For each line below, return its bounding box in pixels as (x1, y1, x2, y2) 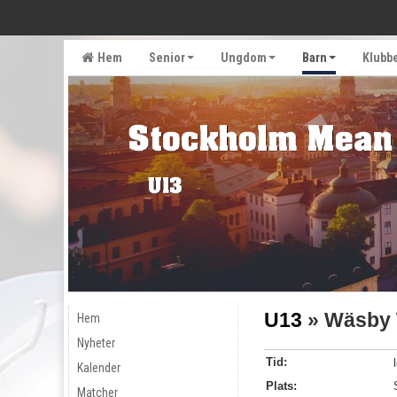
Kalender (77, 360, 121, 375)
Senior (149, 51, 185, 65)
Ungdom (221, 51, 267, 65)
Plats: (265, 378, 297, 393)
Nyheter (77, 335, 115, 350)
